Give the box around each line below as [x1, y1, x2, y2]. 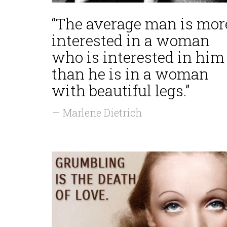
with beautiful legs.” [52, 81, 190, 100]
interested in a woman [52, 30, 210, 50]
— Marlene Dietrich [52, 106, 142, 119]
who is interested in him [52, 47, 224, 67]
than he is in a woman [52, 64, 209, 84]
